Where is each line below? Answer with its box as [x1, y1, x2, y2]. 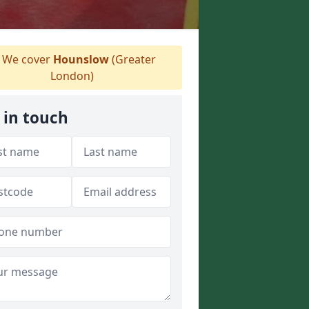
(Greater [108, 52, 156, 67]
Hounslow [52, 52, 109, 67]
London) [50, 68, 94, 83]
